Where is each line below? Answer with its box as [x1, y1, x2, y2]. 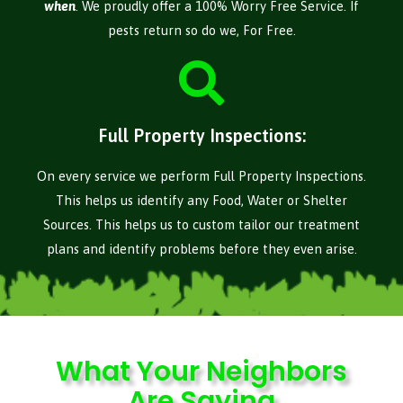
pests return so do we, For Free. [107, 22, 296, 39]
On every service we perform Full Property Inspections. [37, 168, 366, 184]
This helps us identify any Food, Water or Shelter [56, 193, 347, 209]
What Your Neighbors [56, 353, 347, 391]
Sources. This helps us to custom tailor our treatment [43, 217, 360, 233]
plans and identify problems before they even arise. [46, 241, 357, 257]
